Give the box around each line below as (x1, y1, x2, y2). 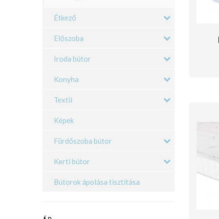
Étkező (54, 13, 76, 22)
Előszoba (54, 34, 84, 43)
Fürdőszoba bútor (54, 136, 112, 146)
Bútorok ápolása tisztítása (54, 177, 140, 187)
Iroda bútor (54, 54, 91, 64)
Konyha (54, 75, 79, 84)
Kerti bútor (54, 157, 90, 166)
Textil (54, 95, 72, 105)
